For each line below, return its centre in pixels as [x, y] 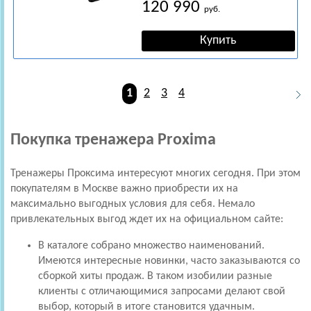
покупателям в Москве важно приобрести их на [124, 188]
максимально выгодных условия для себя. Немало [133, 204]
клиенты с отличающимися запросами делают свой [162, 291]
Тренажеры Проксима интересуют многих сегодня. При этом [155, 173]
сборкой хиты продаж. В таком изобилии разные [155, 276]
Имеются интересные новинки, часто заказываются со [169, 261]
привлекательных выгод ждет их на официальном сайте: [147, 219]
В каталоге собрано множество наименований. [151, 245]
